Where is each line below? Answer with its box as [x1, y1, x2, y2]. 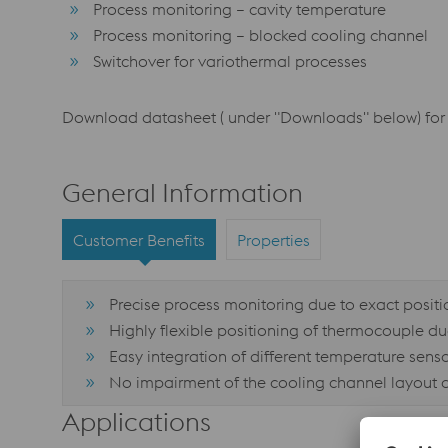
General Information [62, 176, 303, 209]
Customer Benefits [73, 229, 205, 250]
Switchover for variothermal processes [93, 51, 368, 71]
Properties [237, 229, 310, 250]
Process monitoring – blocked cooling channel [93, 25, 429, 45]
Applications [62, 405, 211, 438]
